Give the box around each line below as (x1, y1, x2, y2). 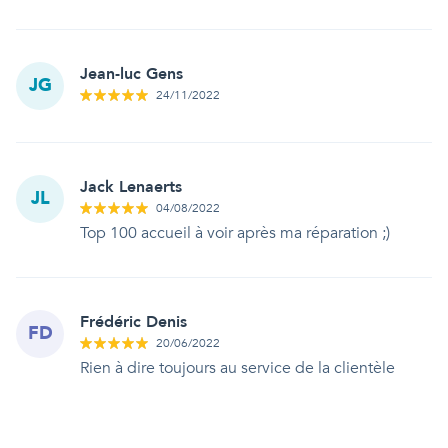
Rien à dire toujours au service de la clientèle (80, 357, 395, 379)
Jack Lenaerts (80, 176, 182, 198)
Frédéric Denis (80, 311, 187, 333)
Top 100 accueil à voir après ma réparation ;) (80, 222, 390, 244)
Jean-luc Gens (80, 63, 183, 85)
